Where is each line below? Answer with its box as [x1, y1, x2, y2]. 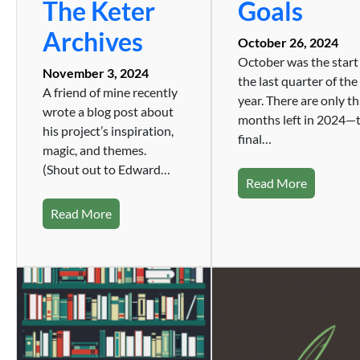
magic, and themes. [43, 141, 146, 157]
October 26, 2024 [238, 34, 339, 50]
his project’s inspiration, [43, 122, 174, 138]
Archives [43, 25, 143, 57]
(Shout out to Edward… [43, 161, 170, 177]
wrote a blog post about [43, 103, 174, 119]
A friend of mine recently [43, 84, 178, 100]
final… [238, 130, 272, 146]
